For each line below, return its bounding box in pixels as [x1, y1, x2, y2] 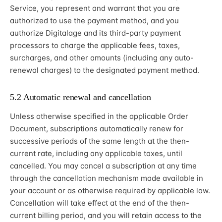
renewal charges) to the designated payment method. [10, 65, 199, 75]
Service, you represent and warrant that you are [10, 3, 180, 13]
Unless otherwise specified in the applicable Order [10, 111, 188, 121]
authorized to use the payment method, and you [10, 16, 179, 26]
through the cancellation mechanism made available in [10, 173, 203, 183]
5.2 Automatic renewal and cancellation [10, 92, 151, 103]
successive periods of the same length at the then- [10, 136, 189, 146]
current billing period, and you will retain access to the [10, 211, 202, 221]
